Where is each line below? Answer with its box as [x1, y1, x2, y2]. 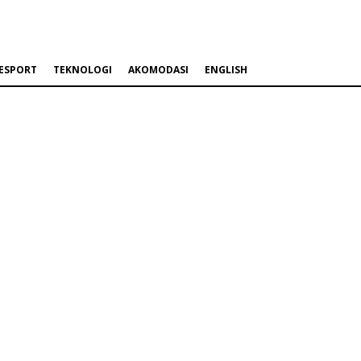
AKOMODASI [128, 63, 189, 77]
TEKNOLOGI [53, 63, 112, 77]
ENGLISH [205, 63, 247, 77]
